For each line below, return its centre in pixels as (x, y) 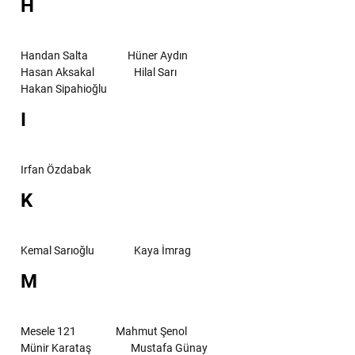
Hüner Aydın (158, 55)
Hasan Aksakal (57, 72)
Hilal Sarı (155, 72)
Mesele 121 (48, 331)
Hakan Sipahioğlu (64, 88)
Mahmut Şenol (151, 331)
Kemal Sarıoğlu (57, 250)
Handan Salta (54, 55)
